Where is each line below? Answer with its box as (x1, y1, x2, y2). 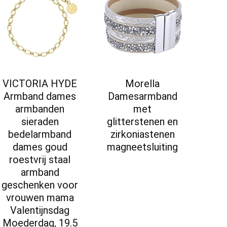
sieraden (21, 116, 59, 128)
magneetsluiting (107, 141, 178, 154)
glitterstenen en (107, 116, 178, 128)
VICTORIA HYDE (3, 78, 78, 90)
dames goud (12, 141, 67, 154)
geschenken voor (2, 179, 79, 192)
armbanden (15, 103, 65, 116)
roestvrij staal (9, 154, 71, 166)
